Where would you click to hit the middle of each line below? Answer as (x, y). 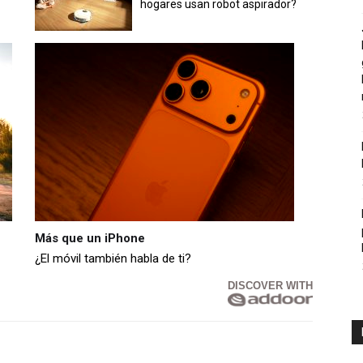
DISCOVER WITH (270, 286)
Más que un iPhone (90, 239)
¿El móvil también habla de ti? (113, 259)
